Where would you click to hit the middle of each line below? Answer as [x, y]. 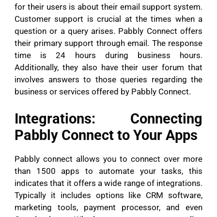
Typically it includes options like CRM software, [108, 195]
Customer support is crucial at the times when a [108, 19]
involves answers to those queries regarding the [108, 80]
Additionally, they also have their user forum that [108, 68]
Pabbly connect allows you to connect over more [108, 159]
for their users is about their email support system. [108, 7]
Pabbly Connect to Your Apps [106, 135]
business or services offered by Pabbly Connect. [104, 92]
